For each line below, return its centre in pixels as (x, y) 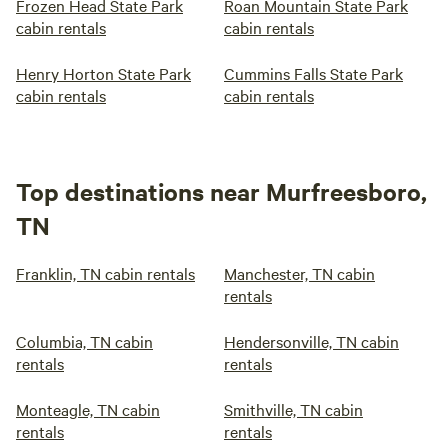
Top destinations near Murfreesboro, (221, 191)
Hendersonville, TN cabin (311, 341)
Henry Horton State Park (103, 73)
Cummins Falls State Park (313, 73)
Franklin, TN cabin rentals (105, 273)
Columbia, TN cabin (84, 341)
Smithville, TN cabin (293, 409)
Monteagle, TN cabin (88, 409)
